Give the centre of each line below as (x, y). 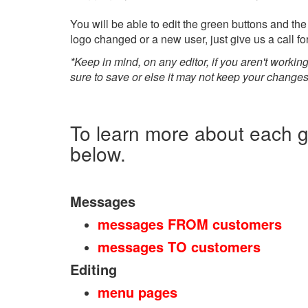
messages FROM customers (190, 224)
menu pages (137, 292)
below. (98, 154)
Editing (93, 269)
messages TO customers (179, 247)
